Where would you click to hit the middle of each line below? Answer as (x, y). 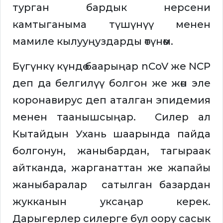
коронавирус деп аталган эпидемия (111, 100)
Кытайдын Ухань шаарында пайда (111, 134)
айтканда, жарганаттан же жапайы (111, 168)
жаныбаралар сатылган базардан (111, 185)
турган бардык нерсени (111, 8)
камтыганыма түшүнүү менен (111, 25)
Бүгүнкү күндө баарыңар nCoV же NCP (111, 66)
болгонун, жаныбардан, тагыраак (111, 151)
